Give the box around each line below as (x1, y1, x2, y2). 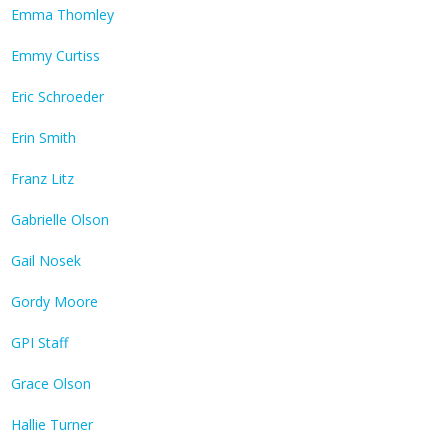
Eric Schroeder (11, 87, 104, 107)
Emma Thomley (11, 5, 114, 25)
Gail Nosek (11, 251, 81, 271)
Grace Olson (11, 374, 91, 394)
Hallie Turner (11, 415, 93, 435)
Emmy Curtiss (11, 46, 100, 66)
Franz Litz (11, 169, 74, 189)
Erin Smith (11, 128, 76, 148)
